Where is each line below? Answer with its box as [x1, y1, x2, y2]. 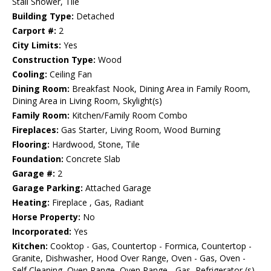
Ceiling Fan [47, 68, 92, 80]
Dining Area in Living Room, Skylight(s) [12, 95, 162, 107]
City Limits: [12, 39, 61, 51]
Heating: [12, 197, 50, 209]
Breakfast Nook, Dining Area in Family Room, [70, 83, 250, 95]
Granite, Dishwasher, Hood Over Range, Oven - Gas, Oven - [12, 252, 246, 264]
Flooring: [12, 139, 50, 151]
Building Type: [12, 10, 74, 22]
